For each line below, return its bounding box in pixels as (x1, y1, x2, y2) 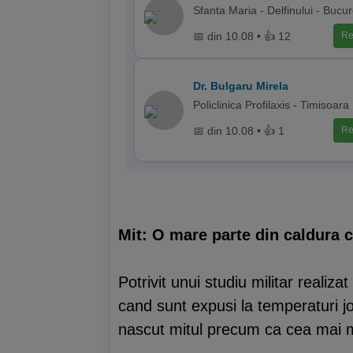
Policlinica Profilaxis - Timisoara (193, 98, 349, 111)
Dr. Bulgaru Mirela (193, 80, 288, 92)
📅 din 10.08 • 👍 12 (193, 29, 291, 43)
